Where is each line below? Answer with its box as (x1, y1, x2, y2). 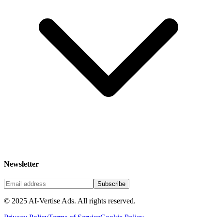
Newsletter (4, 159, 39, 168)
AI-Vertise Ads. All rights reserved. (27, 197, 136, 205)
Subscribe (97, 180, 125, 187)
